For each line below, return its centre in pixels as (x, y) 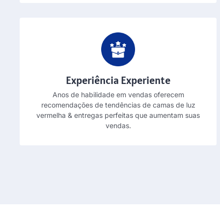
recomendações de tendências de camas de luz (118, 105)
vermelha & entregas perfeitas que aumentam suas (118, 115)
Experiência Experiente (118, 80)
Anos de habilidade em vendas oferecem (118, 94)
